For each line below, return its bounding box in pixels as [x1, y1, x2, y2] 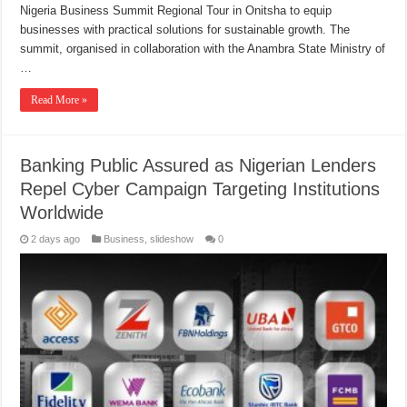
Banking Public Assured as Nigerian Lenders [20, 155, 377, 175]
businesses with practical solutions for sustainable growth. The [20, 23, 351, 36]
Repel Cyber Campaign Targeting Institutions [20, 179, 381, 199]
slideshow [150, 233, 194, 244]
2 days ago [31, 233, 81, 244]
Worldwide [20, 203, 104, 223]
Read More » [31, 94, 88, 106]
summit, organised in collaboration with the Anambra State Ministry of [20, 42, 386, 55]
